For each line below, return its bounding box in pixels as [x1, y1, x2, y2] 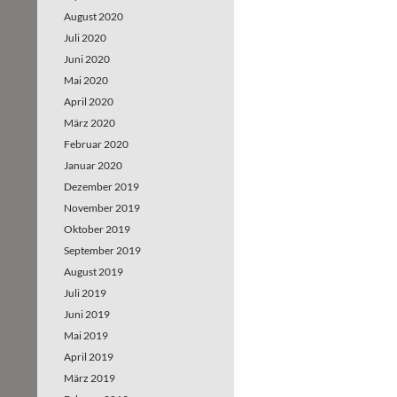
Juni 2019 [64, 307, 110, 321]
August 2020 [64, 10, 123, 23]
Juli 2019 [64, 286, 106, 300]
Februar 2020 [64, 137, 128, 151]
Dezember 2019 [64, 180, 139, 193]
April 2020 [64, 95, 113, 108]
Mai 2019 [64, 329, 108, 342]
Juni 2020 [64, 52, 110, 66]
